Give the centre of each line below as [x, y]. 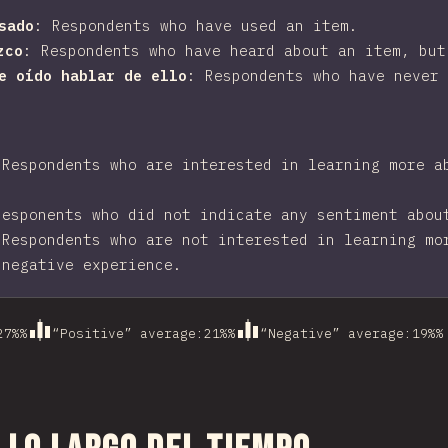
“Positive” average [124, 333]
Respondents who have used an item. [205, 25]
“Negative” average [332, 333]
